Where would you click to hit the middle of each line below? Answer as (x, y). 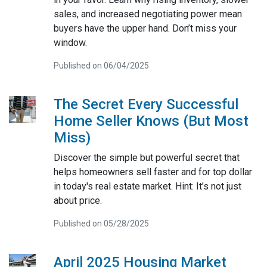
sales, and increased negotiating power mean (148, 14)
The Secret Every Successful (146, 104)
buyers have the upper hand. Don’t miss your (145, 28)
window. (70, 42)
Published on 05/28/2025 (101, 223)
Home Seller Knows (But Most (151, 121)
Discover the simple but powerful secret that (146, 157)
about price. (77, 200)
